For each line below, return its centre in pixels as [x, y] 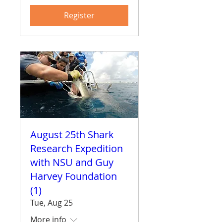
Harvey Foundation [74, 176]
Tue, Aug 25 [52, 202]
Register [79, 15]
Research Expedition [77, 148]
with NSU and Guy [72, 162]
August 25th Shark [72, 134]
